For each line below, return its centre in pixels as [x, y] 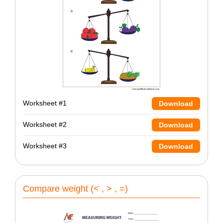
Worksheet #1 [45, 103]
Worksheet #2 [45, 125]
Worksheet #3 [45, 146]
